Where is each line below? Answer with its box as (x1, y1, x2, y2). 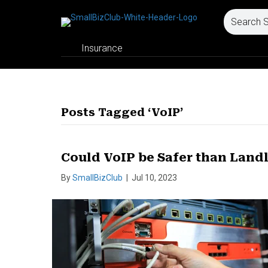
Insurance (81, 42, 123, 54)
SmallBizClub (72, 173, 123, 182)
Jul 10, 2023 (132, 173, 177, 182)
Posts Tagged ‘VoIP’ (61, 106, 183, 118)
